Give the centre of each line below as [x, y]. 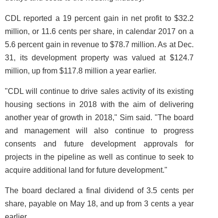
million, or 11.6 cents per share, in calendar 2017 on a [99, 31]
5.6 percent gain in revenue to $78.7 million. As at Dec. [99, 45]
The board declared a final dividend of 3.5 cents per [99, 191]
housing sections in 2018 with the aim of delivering [99, 104]
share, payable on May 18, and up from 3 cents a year [99, 204]
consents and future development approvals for [99, 144]
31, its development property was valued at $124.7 [99, 58]
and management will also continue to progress [99, 131]
